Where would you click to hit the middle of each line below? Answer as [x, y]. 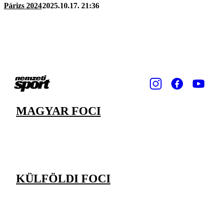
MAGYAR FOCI [58, 111]
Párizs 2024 [23, 5]
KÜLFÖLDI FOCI [63, 178]
